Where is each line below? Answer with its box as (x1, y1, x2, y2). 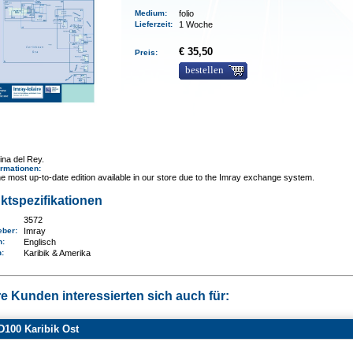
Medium (135, 9, 165, 17)
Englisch (24, 237, 57, 247)
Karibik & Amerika (24, 248, 91, 258)
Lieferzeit (135, 20, 171, 28)
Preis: (135, 48, 163, 57)
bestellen (185, 65, 225, 76)
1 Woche (179, 20, 214, 29)
